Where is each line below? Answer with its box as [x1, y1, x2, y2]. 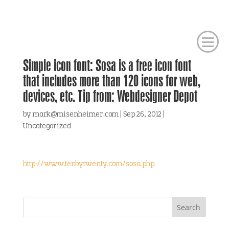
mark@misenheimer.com [32, 111, 119, 119]
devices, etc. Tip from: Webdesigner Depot [22, 86, 197, 105]
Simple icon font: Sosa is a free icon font [22, 56, 191, 75]
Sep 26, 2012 [123, 111, 162, 119]
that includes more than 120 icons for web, [22, 71, 200, 90]
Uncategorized [22, 123, 72, 130]
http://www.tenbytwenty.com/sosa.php [22, 161, 154, 168]
